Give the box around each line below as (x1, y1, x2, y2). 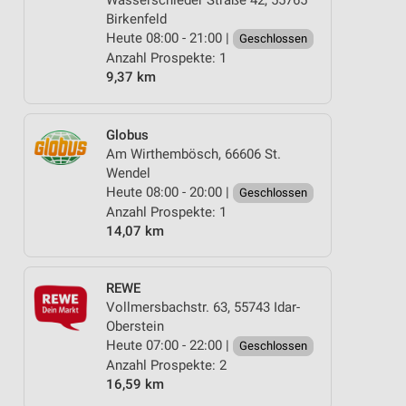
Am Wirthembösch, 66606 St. (106, 145, 281, 162)
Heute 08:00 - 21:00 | (106, 30, 233, 46)
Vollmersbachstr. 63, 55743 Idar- (106, 299, 300, 315)
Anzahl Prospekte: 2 (106, 357, 227, 373)
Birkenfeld (106, 11, 167, 27)
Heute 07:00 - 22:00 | (106, 337, 233, 353)
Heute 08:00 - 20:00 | (106, 183, 233, 200)
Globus (106, 126, 149, 143)
